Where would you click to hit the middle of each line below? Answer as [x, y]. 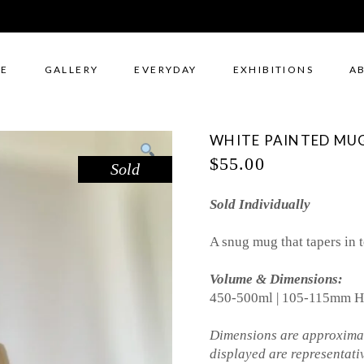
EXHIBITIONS [273, 69]
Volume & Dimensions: [276, 279]
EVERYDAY [166, 69]
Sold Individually [262, 204]
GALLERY [71, 69]
